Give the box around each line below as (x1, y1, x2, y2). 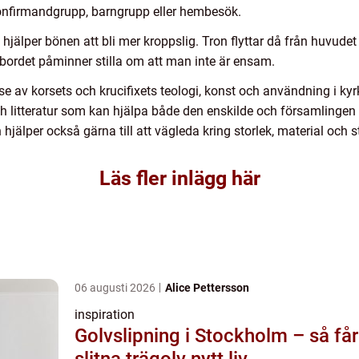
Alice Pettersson (165, 281, 249, 294)
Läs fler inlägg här (99, 167, 260, 190)
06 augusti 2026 (75, 281, 158, 294)
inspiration (75, 307, 135, 322)
